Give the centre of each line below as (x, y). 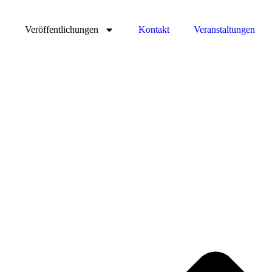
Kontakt (154, 29)
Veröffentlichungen (62, 29)
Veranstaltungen (224, 29)
